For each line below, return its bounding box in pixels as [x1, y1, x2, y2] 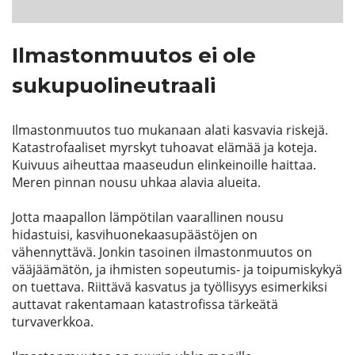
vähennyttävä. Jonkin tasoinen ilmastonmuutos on [12, 243, 312, 261]
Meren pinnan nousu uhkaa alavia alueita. [12, 174, 261, 191]
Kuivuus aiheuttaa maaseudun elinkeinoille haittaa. [12, 156, 316, 174]
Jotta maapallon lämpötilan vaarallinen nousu [12, 208, 284, 226]
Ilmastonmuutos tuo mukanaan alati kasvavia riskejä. [12, 121, 328, 139]
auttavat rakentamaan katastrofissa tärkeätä [12, 296, 278, 313]
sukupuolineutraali [12, 73, 216, 98]
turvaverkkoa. [12, 313, 94, 330]
